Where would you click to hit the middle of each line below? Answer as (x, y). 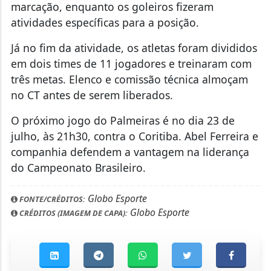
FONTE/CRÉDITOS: (51, 199)
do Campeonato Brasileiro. (78, 168)
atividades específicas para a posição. (105, 23)
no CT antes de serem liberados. (92, 95)
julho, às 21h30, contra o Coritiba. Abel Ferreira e (134, 136)
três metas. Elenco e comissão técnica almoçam (129, 80)
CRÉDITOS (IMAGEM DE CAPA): (72, 213)
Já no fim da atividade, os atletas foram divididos (134, 48)
